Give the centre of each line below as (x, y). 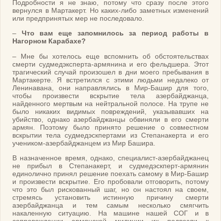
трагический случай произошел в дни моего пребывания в (110, 72)
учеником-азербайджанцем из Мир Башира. (84, 143)
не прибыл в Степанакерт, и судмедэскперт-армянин (110, 166)
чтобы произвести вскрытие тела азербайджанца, (110, 95)
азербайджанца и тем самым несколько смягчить (110, 205)
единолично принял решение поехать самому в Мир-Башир (110, 173)
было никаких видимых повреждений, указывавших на (110, 111)
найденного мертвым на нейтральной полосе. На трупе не (110, 103)
